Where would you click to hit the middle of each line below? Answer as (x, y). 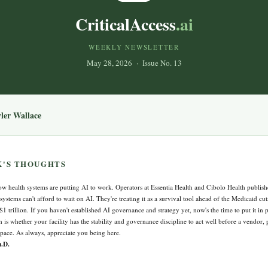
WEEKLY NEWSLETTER (134, 47)
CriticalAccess (125, 24)
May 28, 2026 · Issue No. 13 (134, 63)
